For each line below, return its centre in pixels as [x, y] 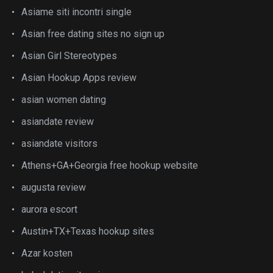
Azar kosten [47, 253]
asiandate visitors [59, 144]
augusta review [54, 187]
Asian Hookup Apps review [79, 78]
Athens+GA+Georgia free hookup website [110, 165]
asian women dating [64, 100]
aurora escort [49, 209]
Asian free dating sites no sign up [93, 34]
